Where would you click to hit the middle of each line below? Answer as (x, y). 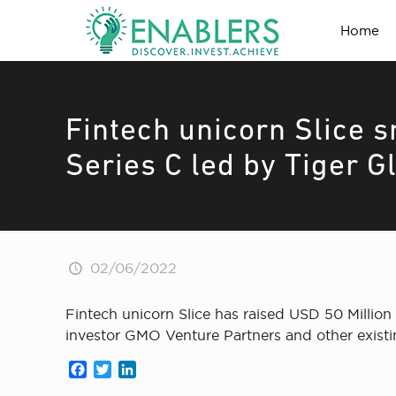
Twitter (136, 370)
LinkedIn (167, 370)
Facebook (122, 370)
